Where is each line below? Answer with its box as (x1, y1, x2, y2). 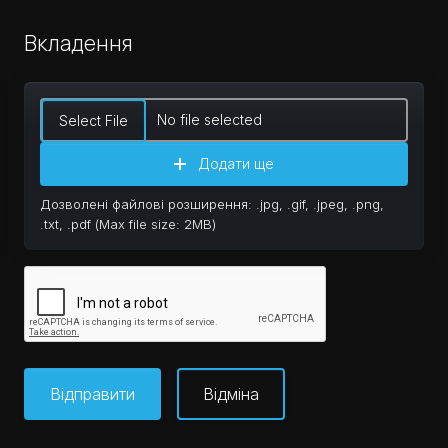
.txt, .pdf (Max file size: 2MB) (40, 216, 216, 232)
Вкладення (24, 29, 133, 57)
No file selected (157, 111, 262, 128)
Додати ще (198, 155, 274, 172)
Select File (59, 112, 128, 129)
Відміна (203, 384, 259, 404)
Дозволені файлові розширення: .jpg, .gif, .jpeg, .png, (40, 196, 384, 212)
